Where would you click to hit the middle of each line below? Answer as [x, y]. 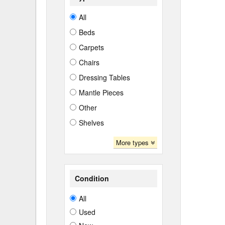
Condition [92, 178]
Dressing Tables [104, 77]
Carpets [91, 47]
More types [133, 142]
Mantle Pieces [101, 92]
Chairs [89, 62]
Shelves [91, 123]
